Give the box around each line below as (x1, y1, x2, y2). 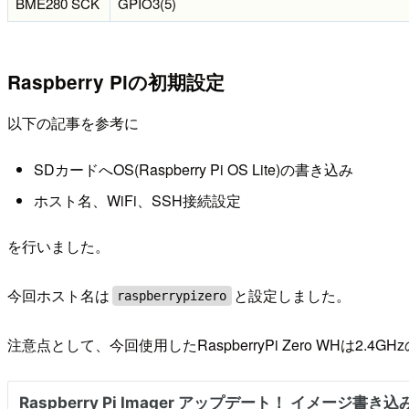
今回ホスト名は (7, 285, 110, 306)
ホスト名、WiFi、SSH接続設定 (33, 189, 241, 211)
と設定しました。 (234, 285, 351, 306)
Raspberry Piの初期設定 (7, 68, 225, 96)
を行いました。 (7, 236, 110, 257)
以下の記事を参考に (7, 111, 139, 133)
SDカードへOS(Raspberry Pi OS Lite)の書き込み (33, 159, 353, 181)
